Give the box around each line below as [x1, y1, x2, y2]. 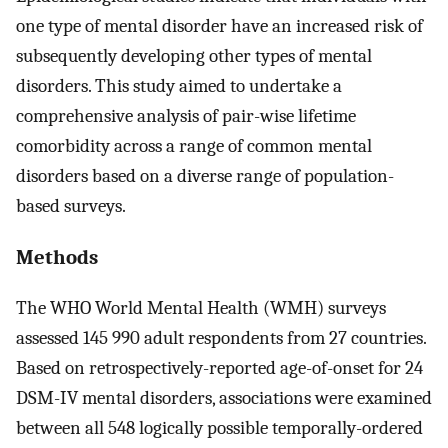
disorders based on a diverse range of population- [16, 164, 394, 187]
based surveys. [16, 194, 126, 217]
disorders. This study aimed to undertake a [16, 74, 342, 97]
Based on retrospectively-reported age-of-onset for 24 [16, 357, 423, 380]
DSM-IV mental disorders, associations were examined [16, 387, 432, 410]
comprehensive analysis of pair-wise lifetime [16, 104, 356, 127]
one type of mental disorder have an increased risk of [16, 14, 423, 37]
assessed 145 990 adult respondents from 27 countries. [16, 327, 426, 350]
